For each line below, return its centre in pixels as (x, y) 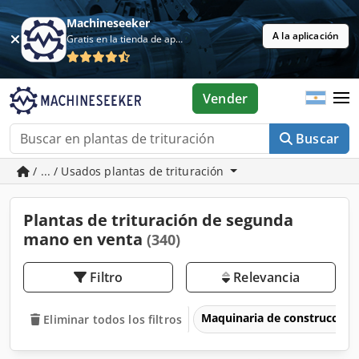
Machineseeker (109, 23)
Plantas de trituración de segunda (158, 220)
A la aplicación (306, 36)
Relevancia (265, 277)
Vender (226, 99)
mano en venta (85, 239)
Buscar (317, 139)
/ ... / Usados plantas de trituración (129, 171)
